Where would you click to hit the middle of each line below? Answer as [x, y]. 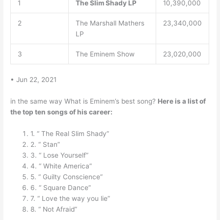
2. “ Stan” [45, 144]
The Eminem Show [105, 54]
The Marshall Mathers [110, 23]
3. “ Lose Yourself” [60, 155]
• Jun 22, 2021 [34, 80]
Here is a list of [182, 101]
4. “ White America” [61, 166]
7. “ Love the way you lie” [70, 198]
